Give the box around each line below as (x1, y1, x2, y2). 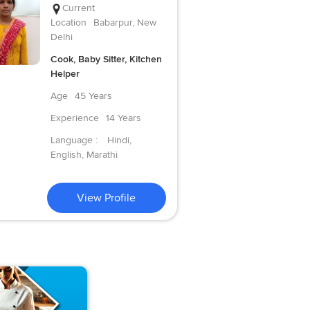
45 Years (74, 90, 112, 102)
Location (50, 17, 86, 29)
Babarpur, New (93, 17, 156, 29)
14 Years (105, 112, 141, 125)
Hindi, (107, 134, 131, 147)
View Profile (77, 191, 136, 206)
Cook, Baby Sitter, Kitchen (50, 53, 162, 66)
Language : (50, 134, 100, 147)
